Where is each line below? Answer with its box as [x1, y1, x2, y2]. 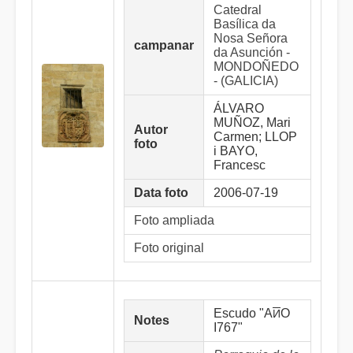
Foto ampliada [134, 214, 214, 227]
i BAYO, [214, 144, 258, 158]
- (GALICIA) [214, 74, 278, 87]
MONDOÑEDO [214, 60, 299, 73]
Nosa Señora [214, 32, 288, 45]
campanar [134, 39, 194, 52]
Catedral [214, 3, 262, 17]
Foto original [134, 241, 204, 255]
